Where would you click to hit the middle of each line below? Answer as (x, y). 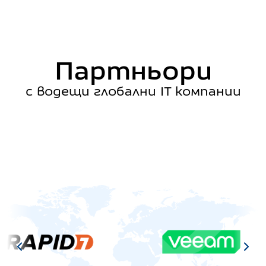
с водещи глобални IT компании (133, 91)
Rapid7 (72, 216)
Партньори (133, 70)
